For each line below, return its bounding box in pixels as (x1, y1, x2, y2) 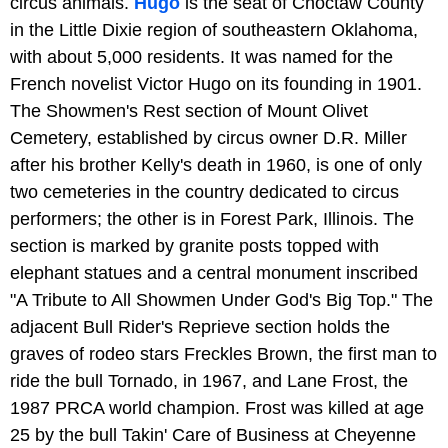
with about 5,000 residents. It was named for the (10, 47, 393, 68)
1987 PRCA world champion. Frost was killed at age (10, 398, 424, 419)
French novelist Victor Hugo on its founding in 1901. (10, 74, 422, 95)
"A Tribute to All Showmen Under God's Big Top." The (10, 290, 433, 311)
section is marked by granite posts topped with (10, 236, 379, 257)
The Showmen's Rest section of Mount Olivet (10, 101, 368, 122)
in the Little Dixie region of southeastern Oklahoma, (10, 20, 418, 41)
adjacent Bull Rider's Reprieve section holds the (10, 317, 390, 338)
